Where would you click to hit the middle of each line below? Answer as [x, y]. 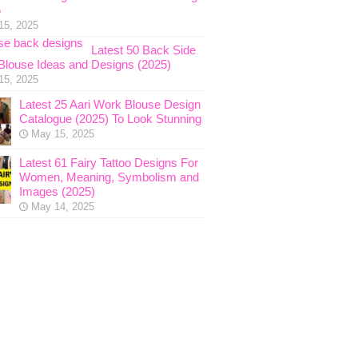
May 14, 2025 [62, 207]
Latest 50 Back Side [143, 50]
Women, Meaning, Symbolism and [109, 177]
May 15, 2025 [62, 134]
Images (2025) [57, 191]
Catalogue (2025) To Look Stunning [110, 119]
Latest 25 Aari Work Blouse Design [109, 104]
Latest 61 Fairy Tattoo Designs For [108, 163]
